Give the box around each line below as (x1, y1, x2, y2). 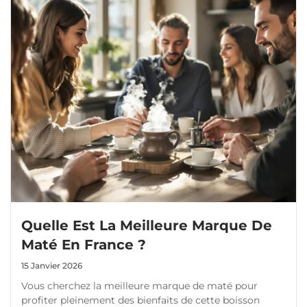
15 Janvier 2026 (21, 260, 83, 271)
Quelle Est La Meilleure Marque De (21, 217, 273, 234)
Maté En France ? (21, 236, 147, 254)
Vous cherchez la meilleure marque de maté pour (21, 280, 258, 293)
